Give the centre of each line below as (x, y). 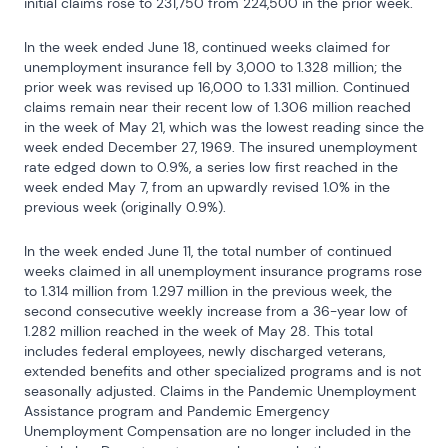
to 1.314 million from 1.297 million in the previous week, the (208, 291)
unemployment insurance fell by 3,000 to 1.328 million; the (213, 67)
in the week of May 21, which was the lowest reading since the (224, 127)
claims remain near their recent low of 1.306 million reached (217, 107)
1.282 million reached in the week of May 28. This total (198, 331)
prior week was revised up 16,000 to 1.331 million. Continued (217, 87)
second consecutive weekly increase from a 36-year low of (216, 311)
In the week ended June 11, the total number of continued (208, 251)
